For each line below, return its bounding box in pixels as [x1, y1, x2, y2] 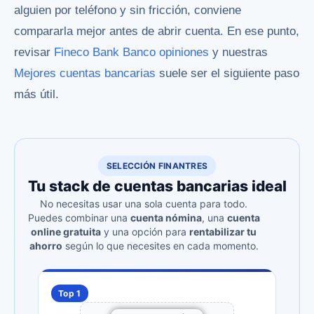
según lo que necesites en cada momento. [62, 240, 259, 252]
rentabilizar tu [189, 226, 257, 238]
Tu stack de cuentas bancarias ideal [27, 177, 287, 196]
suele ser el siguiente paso [156, 67, 299, 81]
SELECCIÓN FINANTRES [106, 161, 208, 172]
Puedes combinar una [27, 212, 130, 224]
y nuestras [209, 46, 268, 60]
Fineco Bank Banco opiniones [54, 46, 209, 60]
